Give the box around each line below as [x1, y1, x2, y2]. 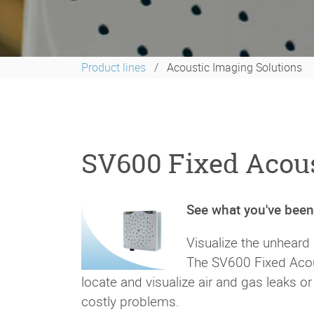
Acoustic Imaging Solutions [167, 60, 302, 75]
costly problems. [81, 292, 179, 311]
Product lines [81, 60, 146, 75]
